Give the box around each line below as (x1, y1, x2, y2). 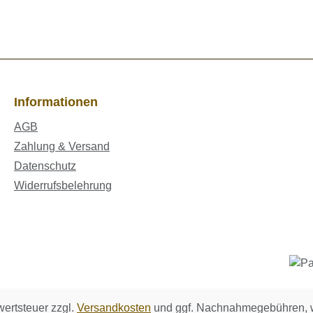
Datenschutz (14, 160, 76, 173)
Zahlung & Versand (14, 140, 110, 153)
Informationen (14, 95, 98, 110)
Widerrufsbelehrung (14, 180, 112, 192)
